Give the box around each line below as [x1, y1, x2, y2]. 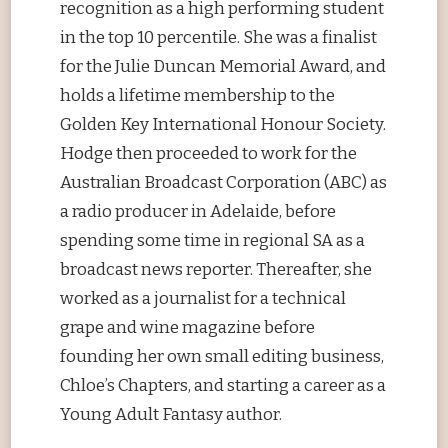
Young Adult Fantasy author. [60, 404, 283, 426]
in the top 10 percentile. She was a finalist [60, 27, 378, 49]
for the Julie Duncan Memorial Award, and [60, 56, 387, 78]
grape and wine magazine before [60, 317, 316, 339]
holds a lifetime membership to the [60, 85, 336, 107]
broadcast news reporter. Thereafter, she [60, 259, 373, 281]
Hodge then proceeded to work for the [60, 143, 358, 165]
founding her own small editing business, [60, 346, 385, 368]
